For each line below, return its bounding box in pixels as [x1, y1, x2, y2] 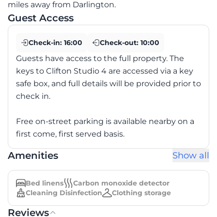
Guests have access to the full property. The [16, 54, 184, 63]
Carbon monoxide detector [73, 179, 170, 187]
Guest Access [8, 12, 74, 24]
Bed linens [26, 179, 63, 187]
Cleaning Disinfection [26, 188, 102, 197]
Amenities [8, 150, 58, 161]
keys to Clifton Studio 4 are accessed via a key [16, 66, 193, 76]
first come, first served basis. [16, 129, 124, 139]
